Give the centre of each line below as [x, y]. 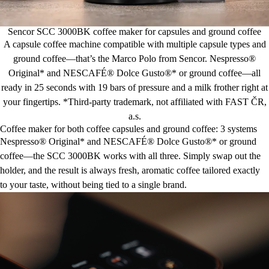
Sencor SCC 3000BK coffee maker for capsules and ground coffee [134, 31]
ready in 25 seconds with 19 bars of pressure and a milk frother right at [134, 87]
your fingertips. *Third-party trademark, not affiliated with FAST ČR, [134, 101]
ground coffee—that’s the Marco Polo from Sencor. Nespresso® [134, 58]
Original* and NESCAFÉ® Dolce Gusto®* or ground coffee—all [134, 73]
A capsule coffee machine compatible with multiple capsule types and [134, 44]
